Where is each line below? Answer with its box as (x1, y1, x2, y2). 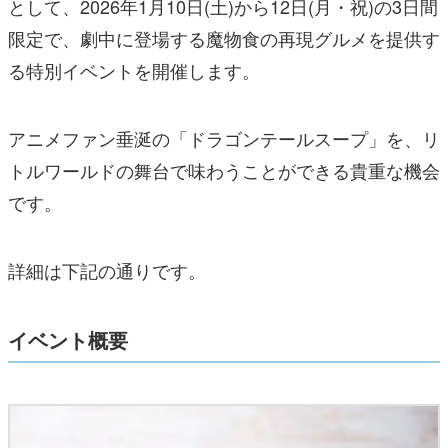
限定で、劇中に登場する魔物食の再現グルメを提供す (8, 24, 440, 51)
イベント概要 (8, 324, 128, 354)
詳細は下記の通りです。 (8, 256, 206, 283)
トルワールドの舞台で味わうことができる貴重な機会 (8, 156, 440, 183)
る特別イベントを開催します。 (8, 56, 260, 83)
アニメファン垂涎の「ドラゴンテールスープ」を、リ (8, 124, 440, 151)
